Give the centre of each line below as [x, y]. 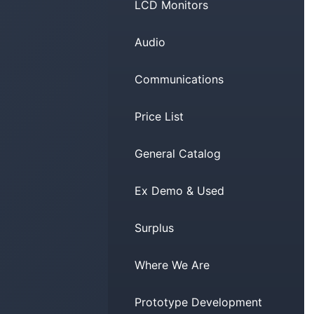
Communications [179, 80]
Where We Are [172, 265]
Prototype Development [199, 302]
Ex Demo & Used [180, 191]
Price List [159, 117]
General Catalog [178, 154]
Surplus [155, 228]
